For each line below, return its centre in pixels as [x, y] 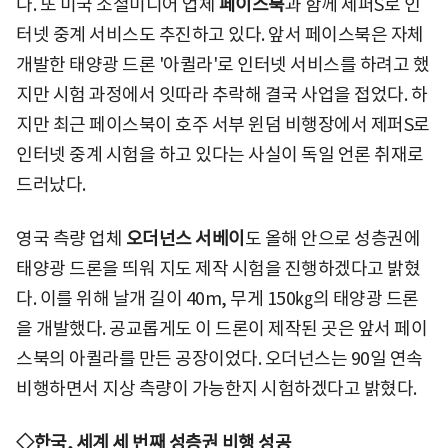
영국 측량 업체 [71, 238]
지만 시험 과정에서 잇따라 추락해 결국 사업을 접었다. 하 [221, 94]
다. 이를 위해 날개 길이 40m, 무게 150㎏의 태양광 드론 [217, 298]
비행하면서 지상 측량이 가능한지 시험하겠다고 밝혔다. [216, 388]
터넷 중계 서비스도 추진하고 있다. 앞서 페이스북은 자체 [220, 34]
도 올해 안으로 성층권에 [332, 238]
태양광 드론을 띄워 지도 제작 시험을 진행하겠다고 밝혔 [218, 268]
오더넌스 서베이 [185, 238]
